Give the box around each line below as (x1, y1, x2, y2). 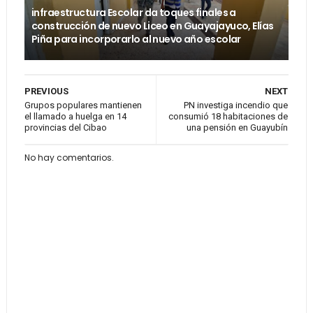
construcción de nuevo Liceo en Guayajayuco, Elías (31, 19, 274, 33)
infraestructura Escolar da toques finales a (31, 6, 236, 20)
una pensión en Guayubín (187, 122, 289, 133)
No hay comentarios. (24, 152, 114, 163)
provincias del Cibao (24, 122, 107, 133)
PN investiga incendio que (184, 100, 289, 110)
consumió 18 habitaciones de (168, 111, 289, 122)
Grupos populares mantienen (24, 100, 142, 110)
